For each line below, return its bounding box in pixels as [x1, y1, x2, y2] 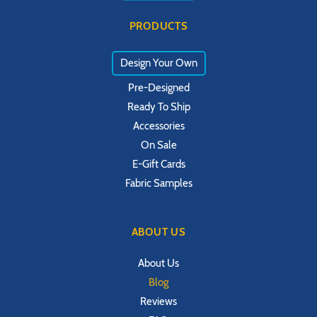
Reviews [140, 295, 177, 309]
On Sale [140, 139, 177, 152]
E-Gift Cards [132, 158, 185, 171]
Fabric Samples [125, 177, 192, 190]
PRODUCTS [129, 20, 188, 33]
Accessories [132, 120, 185, 133]
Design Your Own [120, 57, 197, 70]
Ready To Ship [127, 100, 190, 114]
